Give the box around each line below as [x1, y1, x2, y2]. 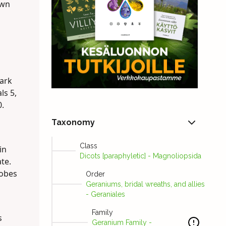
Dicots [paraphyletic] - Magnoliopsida [79, 152, 201, 160]
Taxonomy [51, 118, 95, 128]
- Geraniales [85, 190, 125, 199]
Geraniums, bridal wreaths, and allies [85, 180, 205, 189]
